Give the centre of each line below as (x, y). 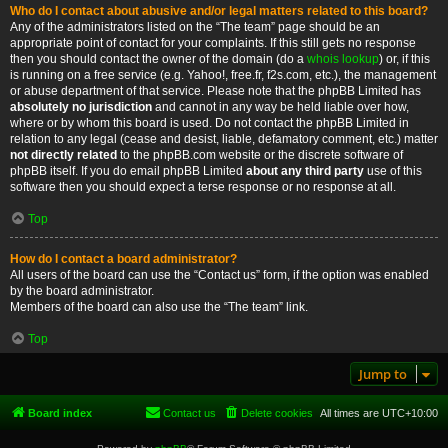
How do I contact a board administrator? (123, 259)
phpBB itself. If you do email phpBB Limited (128, 171)
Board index (60, 413)
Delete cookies (277, 413)
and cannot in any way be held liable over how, (280, 107)
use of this (393, 171)
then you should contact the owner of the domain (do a (158, 59)
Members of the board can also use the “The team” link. (159, 307)
